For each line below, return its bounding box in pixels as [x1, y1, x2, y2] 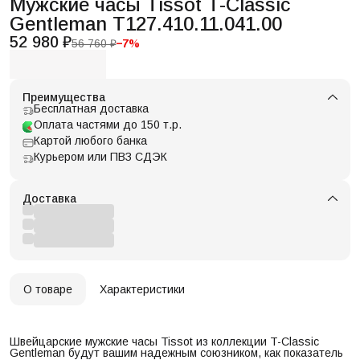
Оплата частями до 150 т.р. [34, 117, 182, 131]
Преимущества [22, 90, 105, 104]
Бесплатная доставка [34, 101, 149, 115]
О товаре [23, 282, 72, 296]
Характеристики [100, 282, 185, 296]
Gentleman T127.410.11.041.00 [10, 12, 282, 35]
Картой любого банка [34, 133, 147, 147]
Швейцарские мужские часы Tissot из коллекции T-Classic [10, 334, 319, 348]
